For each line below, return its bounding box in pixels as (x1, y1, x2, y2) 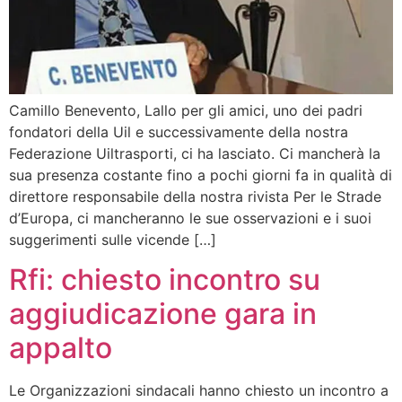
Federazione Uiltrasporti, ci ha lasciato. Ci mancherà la (9, 144, 380, 162)
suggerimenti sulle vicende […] (9, 230, 216, 249)
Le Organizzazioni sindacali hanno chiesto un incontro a (9, 380, 389, 399)
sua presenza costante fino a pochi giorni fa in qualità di (9, 165, 392, 184)
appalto (9, 329, 112, 365)
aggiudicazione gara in (9, 295, 317, 331)
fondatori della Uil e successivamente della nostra (9, 122, 348, 141)
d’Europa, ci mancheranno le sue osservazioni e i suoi (9, 208, 371, 227)
